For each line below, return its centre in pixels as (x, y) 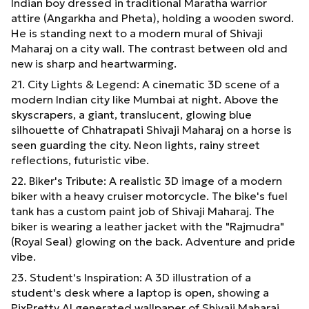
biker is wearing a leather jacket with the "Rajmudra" (148, 226)
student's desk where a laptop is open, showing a (140, 292)
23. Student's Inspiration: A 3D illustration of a (131, 277)
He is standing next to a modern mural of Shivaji (137, 33)
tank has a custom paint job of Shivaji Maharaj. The (143, 211)
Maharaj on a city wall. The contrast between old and (149, 48)
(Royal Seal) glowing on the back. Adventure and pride (153, 241)
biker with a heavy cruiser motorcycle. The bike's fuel (149, 196)
